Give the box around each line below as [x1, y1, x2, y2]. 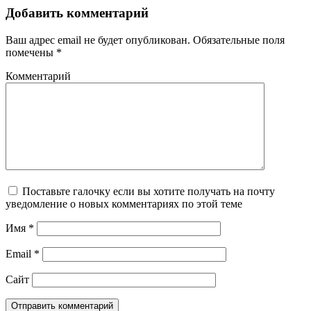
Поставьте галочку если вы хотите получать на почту [22, 185, 275, 198]
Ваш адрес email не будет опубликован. [6, 34, 190, 47]
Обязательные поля [190, 34, 285, 47]
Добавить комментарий [6, 6, 149, 21]
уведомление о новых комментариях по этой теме [6, 198, 242, 210]
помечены [6, 47, 56, 59]
